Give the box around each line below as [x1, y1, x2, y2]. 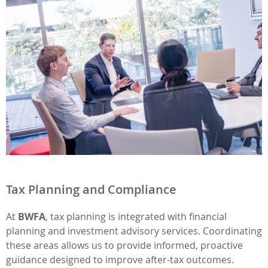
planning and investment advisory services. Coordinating [6, 224, 262, 237]
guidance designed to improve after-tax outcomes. [6, 252, 234, 266]
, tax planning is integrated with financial [45, 209, 227, 223]
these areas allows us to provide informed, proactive [6, 238, 243, 252]
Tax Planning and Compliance [6, 181, 176, 197]
